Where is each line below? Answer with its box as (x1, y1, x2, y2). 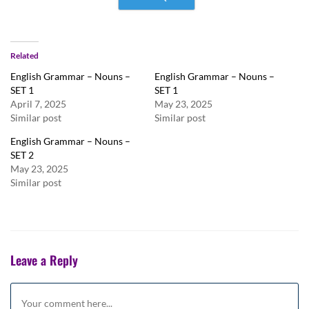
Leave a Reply (10, 251, 78, 269)
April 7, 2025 (10, 98, 66, 110)
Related (10, 50, 39, 61)
